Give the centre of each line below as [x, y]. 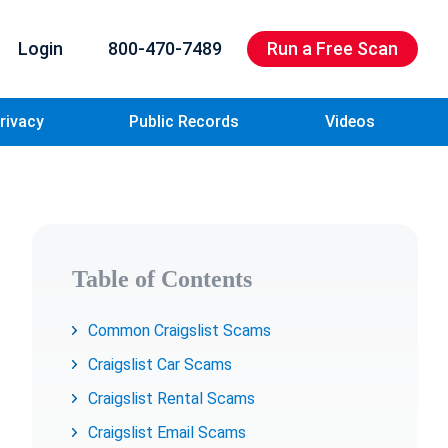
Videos [350, 121]
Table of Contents [162, 279]
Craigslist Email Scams [167, 432]
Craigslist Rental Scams [171, 398]
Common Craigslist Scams [179, 330]
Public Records [184, 121]
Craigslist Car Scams [160, 364]
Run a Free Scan [332, 48]
